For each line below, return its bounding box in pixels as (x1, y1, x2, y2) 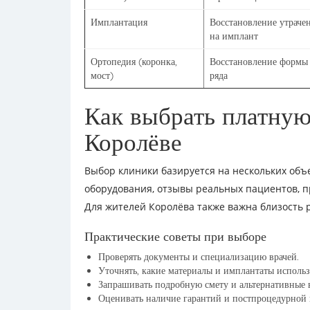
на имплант (210, 30, 258, 42)
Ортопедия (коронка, (91, 55, 177, 68)
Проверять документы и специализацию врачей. (98, 250, 299, 263)
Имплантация (91, 16, 147, 28)
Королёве (84, 127, 182, 157)
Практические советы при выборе (84, 228, 266, 244)
